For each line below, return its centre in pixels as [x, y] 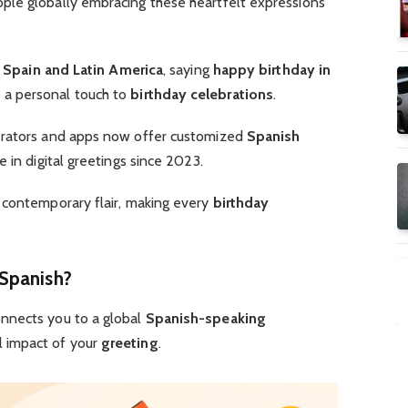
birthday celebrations [202, 94]
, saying [188, 69]
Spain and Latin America [83, 69]
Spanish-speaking [205, 319]
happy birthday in [272, 69]
